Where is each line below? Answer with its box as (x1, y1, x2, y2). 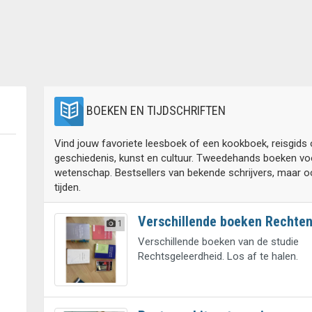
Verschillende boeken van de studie (137, 235, 299, 248)
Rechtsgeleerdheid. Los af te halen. (137, 250, 298, 263)
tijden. (54, 181, 81, 194)
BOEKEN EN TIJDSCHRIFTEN (84, 102, 226, 118)
